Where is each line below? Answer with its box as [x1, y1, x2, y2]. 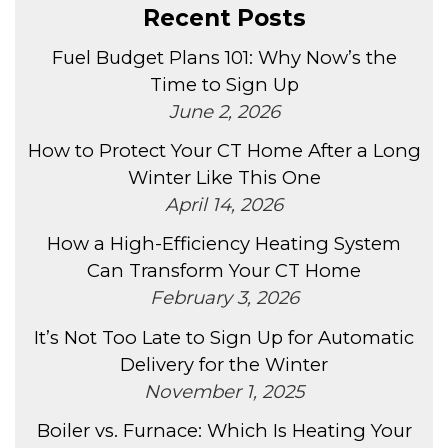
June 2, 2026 [168, 99, 280, 123]
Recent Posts [142, 3, 306, 32]
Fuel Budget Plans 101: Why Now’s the [51, 45, 397, 69]
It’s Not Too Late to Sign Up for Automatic [34, 325, 414, 349]
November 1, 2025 [144, 379, 304, 403]
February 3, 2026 [149, 286, 299, 310]
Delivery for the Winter [120, 352, 328, 376]
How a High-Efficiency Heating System [47, 232, 401, 256]
